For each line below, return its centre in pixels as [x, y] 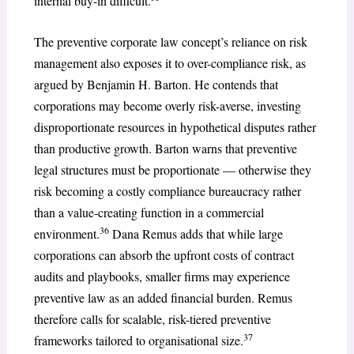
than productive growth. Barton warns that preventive [165, 149]
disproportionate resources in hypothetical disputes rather [175, 127]
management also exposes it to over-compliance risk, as [169, 63]
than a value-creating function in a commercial [149, 213]
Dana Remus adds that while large [196, 234]
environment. [66, 234]
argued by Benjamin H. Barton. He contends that [156, 85]
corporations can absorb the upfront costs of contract [164, 255]
